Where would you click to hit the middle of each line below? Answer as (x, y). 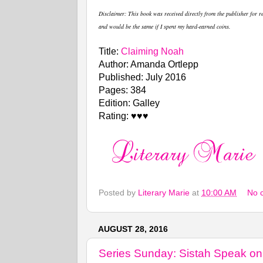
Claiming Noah (152, 52)
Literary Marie (164, 192)
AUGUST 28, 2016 (133, 229)
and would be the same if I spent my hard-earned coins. (165, 27)
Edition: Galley (129, 103)
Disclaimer (112, 14)
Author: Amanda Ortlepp (149, 65)
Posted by (118, 192)
